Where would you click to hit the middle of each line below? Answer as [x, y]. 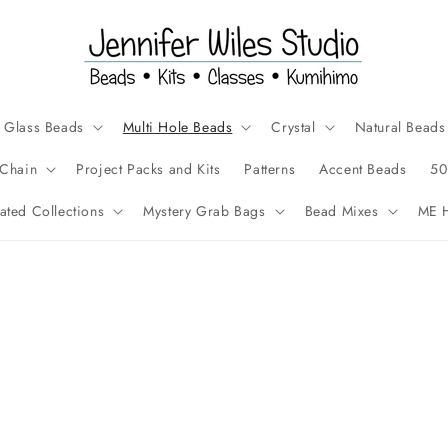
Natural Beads [400, 127]
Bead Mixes [341, 211]
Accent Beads [363, 169]
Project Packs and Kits [148, 169]
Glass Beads [44, 127]
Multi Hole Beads [177, 127]
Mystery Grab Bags [204, 211]
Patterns [270, 169]
